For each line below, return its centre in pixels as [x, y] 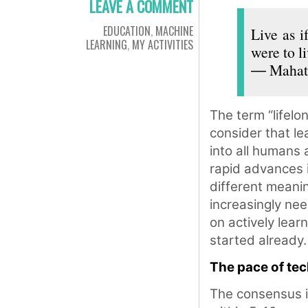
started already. [258, 240]
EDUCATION [127, 31]
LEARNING [107, 45]
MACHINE [174, 31]
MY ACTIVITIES [163, 45]
